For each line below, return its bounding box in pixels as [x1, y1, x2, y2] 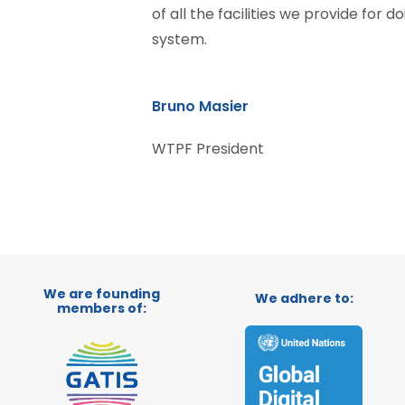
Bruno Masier [152, 96, 249, 117]
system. [152, 29, 207, 50]
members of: [56, 299, 146, 317]
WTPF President [152, 138, 264, 159]
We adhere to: [254, 289, 353, 307]
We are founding [42, 285, 160, 303]
